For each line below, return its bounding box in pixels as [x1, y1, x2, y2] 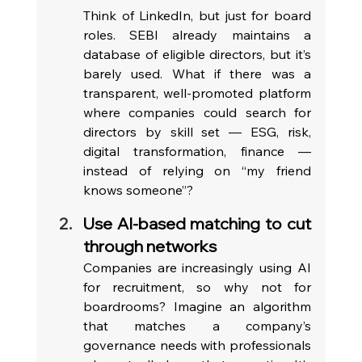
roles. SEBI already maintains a [82, 27, 312, 44]
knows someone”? [82, 182, 196, 199]
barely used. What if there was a [82, 65, 312, 82]
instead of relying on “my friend [82, 162, 312, 179]
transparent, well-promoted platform [82, 85, 312, 102]
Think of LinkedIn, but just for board [82, 7, 312, 24]
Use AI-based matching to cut [82, 213, 312, 234]
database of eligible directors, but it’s [82, 46, 312, 63]
